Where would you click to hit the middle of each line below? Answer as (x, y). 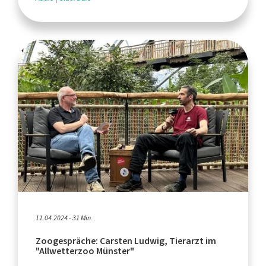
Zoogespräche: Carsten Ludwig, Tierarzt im (126, 240)
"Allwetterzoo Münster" (85, 251)
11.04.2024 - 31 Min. (64, 218)
